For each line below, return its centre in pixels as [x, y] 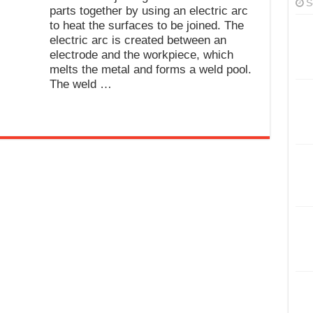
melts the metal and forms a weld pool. [150, 70]
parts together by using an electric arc [148, 11]
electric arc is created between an [138, 40]
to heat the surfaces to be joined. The [146, 26]
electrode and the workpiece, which [141, 55]
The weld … [80, 84]
